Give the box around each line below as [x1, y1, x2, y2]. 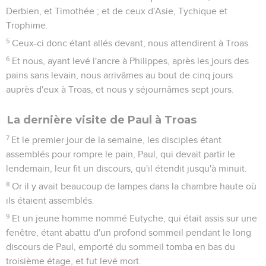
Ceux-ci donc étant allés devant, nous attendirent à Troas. [12, 38, 251, 48]
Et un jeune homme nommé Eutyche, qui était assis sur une [12, 213, 258, 223]
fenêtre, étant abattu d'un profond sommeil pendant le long [6, 227, 251, 237]
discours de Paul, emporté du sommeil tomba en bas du [6, 242, 235, 252]
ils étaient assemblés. [6, 195, 94, 205]
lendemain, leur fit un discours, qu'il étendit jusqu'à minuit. [6, 163, 247, 173]
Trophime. [6, 20, 48, 30]
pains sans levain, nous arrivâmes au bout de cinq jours [6, 70, 233, 80]
